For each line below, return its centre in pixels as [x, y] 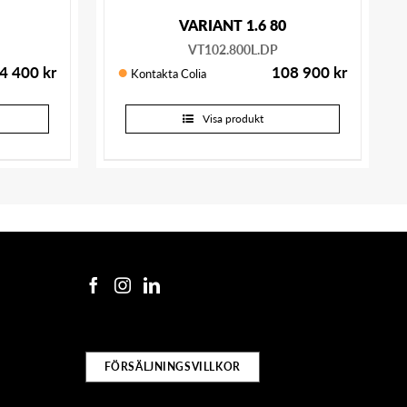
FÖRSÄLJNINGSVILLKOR [172, 367]
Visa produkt [233, 119]
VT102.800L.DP [233, 50]
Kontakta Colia [169, 74]
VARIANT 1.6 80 [233, 25]
